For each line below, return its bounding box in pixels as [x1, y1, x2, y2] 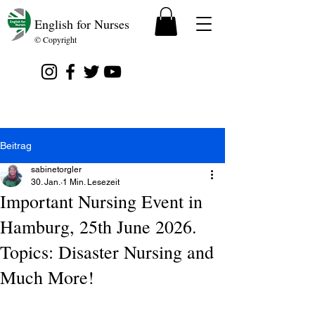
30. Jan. [31, 176, 60, 187]
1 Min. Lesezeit [63, 176, 120, 187]
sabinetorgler [31, 164, 82, 174]
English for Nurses [34, 15, 129, 32]
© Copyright [34, 33, 77, 45]
